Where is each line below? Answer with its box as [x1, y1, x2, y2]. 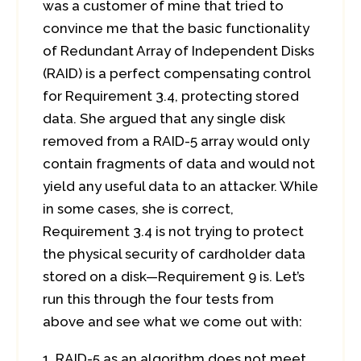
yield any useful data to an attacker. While [43, 178, 318, 194]
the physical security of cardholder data [43, 246, 305, 262]
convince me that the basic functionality [43, 20, 309, 36]
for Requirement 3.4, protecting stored [43, 88, 299, 104]
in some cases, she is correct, [43, 201, 234, 217]
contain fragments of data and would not [43, 156, 315, 172]
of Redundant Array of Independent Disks [43, 43, 314, 59]
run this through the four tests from [43, 291, 274, 307]
